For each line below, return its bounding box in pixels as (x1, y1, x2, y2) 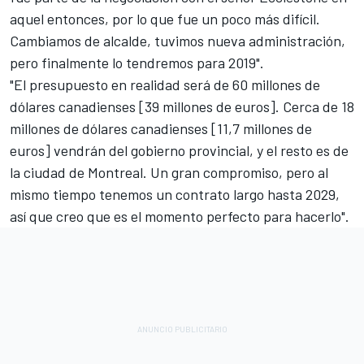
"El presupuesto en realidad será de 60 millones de (10, 76, 320, 94)
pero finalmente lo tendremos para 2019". (10, 54, 264, 72)
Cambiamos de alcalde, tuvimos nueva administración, (10, 32, 345, 50)
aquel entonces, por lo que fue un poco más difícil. (10, 10, 320, 28)
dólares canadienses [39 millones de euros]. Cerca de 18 (10, 97, 354, 116)
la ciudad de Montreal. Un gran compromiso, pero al (10, 163, 328, 182)
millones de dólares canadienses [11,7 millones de (10, 119, 312, 138)
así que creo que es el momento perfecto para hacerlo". (10, 207, 349, 226)
